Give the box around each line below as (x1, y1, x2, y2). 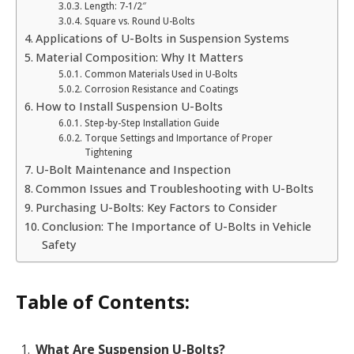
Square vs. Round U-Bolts (84, 14, 194, 27)
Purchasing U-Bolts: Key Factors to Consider (35, 199, 277, 215)
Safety (41, 236, 76, 252)
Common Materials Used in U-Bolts (84, 67, 237, 80)
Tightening (84, 145, 132, 158)
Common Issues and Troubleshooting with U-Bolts (35, 180, 314, 196)
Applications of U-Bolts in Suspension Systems (35, 30, 289, 46)
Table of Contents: (16, 288, 190, 315)
